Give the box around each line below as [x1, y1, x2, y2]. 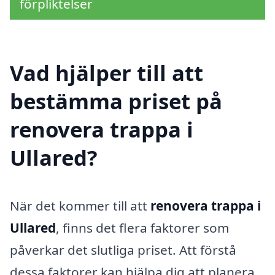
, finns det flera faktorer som [56, 219, 229, 237]
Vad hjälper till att [10, 58, 203, 88]
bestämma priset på [10, 87, 222, 116]
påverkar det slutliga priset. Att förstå [10, 241, 236, 259]
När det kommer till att [10, 197, 150, 215]
